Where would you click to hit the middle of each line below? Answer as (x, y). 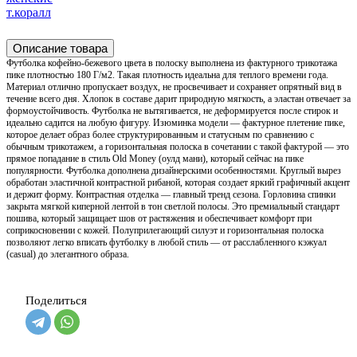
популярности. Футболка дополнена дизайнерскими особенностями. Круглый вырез (174, 170)
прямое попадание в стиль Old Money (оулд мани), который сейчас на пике (155, 158)
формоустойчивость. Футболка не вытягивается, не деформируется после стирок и (172, 110)
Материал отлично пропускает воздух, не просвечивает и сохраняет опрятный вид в (174, 86)
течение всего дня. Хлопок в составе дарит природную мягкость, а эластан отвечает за (178, 98)
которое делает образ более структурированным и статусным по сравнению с (160, 134)
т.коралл (29, 12)
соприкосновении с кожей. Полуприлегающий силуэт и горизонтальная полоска (165, 230)
